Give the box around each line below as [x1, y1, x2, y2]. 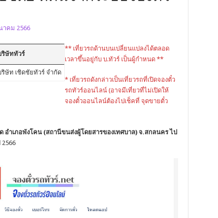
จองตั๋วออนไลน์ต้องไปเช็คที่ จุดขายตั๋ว [64, 97, 168, 105]
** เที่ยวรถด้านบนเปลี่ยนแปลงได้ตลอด [64, 45, 169, 53]
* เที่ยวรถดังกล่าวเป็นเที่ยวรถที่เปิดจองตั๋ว [64, 76, 175, 84]
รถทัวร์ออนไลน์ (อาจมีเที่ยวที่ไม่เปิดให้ [64, 87, 169, 94]
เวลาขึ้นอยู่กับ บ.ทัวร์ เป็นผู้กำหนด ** [64, 55, 163, 63]
